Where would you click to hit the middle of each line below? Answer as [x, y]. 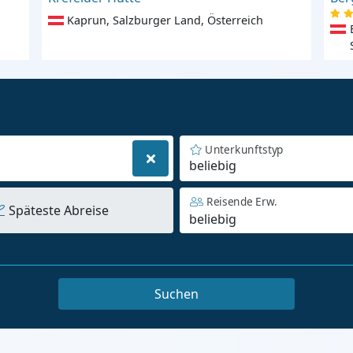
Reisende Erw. [242, 202]
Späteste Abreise [58, 211]
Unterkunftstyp [244, 150]
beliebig [213, 166]
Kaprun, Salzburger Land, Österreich [165, 20]
